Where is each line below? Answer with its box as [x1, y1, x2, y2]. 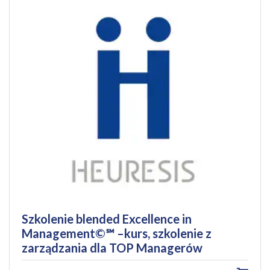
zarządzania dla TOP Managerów [22, 240, 202, 255]
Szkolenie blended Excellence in [22, 211, 192, 226]
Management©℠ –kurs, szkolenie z [22, 225, 212, 240]
